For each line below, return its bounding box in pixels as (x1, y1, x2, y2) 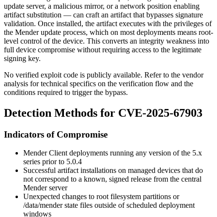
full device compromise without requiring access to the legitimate (4, 45, 201, 54)
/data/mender (23, 201, 62, 210)
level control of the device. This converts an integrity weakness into (4, 36, 209, 45)
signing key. (4, 54, 41, 62)
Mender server (23, 184, 67, 192)
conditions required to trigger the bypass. (4, 88, 128, 96)
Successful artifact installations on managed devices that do (23, 166, 203, 175)
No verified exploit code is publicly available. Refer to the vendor (4, 70, 203, 79)
